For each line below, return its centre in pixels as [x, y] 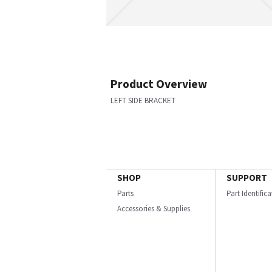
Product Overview [159, 84]
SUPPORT [247, 178]
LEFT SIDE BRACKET [143, 100]
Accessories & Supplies [154, 209]
